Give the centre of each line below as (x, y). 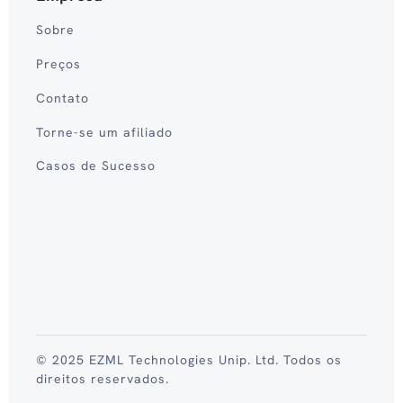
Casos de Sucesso (96, 166)
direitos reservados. (103, 379)
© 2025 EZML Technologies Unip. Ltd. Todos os (189, 360)
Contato (63, 98)
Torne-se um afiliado (104, 132)
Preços (58, 64)
